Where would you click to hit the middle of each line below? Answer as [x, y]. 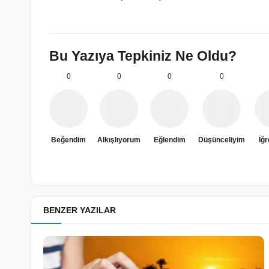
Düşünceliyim [222, 140]
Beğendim [68, 140]
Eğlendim [169, 140]
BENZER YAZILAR [80, 210]
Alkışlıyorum [119, 140]
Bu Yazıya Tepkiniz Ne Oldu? [143, 56]
